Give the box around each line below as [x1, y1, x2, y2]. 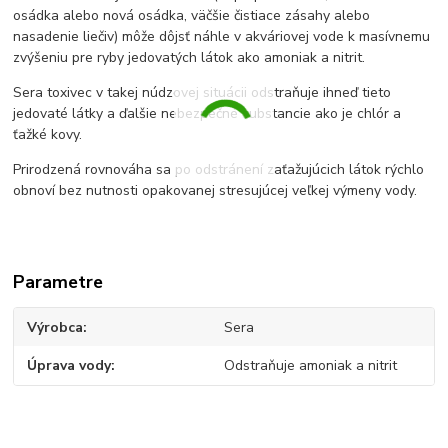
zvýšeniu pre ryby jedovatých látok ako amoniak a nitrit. [13, 47, 366, 67]
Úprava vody [27, 356, 112, 376]
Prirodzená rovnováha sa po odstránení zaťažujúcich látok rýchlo [13, 159, 425, 179]
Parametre [13, 269, 104, 294]
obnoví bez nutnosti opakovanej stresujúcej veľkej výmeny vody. [13, 180, 418, 200]
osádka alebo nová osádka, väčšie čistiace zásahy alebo [13, 5, 371, 25]
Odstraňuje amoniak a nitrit [223, 356, 397, 376]
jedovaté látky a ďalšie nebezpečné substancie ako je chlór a [13, 103, 402, 123]
